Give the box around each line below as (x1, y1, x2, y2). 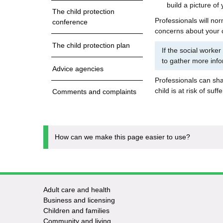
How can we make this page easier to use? (55, 132, 190, 141)
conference (52, 18, 88, 26)
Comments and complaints (52, 88, 136, 96)
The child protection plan (52, 41, 130, 49)
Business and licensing (43, 196, 115, 204)
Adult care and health (43, 186, 111, 194)
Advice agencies (52, 64, 104, 73)
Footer (49, 187, 93, 203)
